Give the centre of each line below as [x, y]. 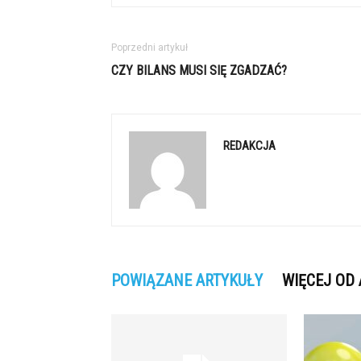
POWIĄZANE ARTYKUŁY [187, 280]
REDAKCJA [249, 146]
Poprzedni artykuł [149, 48]
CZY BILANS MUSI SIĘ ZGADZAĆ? [199, 71]
